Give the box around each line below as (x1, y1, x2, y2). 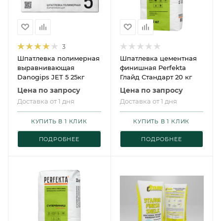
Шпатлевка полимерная (17, 54, 100, 62)
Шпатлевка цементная (119, 54, 197, 62)
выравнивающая (17, 63, 74, 72)
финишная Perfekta (119, 63, 186, 72)
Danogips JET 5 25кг (17, 73, 84, 81)
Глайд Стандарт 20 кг (119, 73, 192, 81)
